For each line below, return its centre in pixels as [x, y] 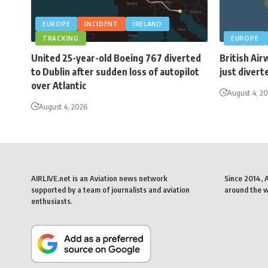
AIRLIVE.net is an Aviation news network [99, 179]
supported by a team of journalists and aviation [110, 190]
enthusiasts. [52, 201]
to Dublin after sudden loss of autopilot [115, 72]
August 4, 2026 [63, 107]
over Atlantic [59, 86]
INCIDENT [101, 24]
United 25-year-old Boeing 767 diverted [116, 58]
